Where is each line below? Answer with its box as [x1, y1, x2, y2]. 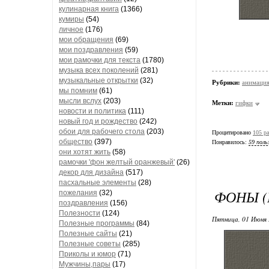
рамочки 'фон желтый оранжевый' [59, 158, 175, 166]
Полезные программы [59, 219, 134, 228]
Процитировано [212, 128, 253, 136]
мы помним [59, 86, 97, 95]
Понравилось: [212, 138, 249, 145]
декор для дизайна [59, 168, 124, 177]
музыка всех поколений [59, 66, 139, 74]
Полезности [59, 209, 100, 217]
